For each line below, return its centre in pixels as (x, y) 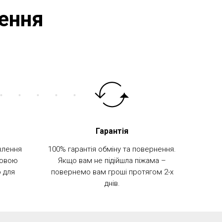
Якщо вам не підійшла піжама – (112, 161)
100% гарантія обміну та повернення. (112, 149)
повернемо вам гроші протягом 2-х (112, 172)
